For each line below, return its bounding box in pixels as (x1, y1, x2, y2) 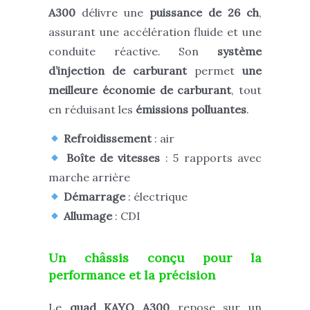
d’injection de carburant (48, 64, 187, 78)
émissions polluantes (136, 102, 246, 117)
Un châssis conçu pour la (48, 250, 262, 266)
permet (187, 64, 242, 78)
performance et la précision (48, 267, 215, 284)
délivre (75, 6, 124, 20)
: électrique (125, 190, 188, 204)
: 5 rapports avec (160, 151, 262, 165)
